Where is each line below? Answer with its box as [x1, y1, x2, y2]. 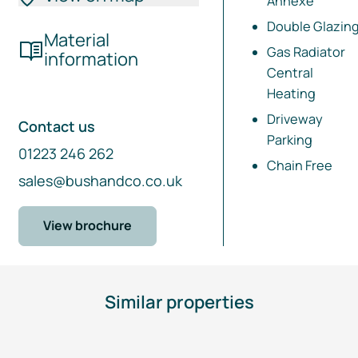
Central [266, 63, 313, 82]
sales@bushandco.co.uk [18, 170, 182, 190]
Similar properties [104, 290, 254, 315]
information [43, 46, 138, 71]
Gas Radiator [266, 42, 345, 61]
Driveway [266, 109, 323, 128]
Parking [266, 130, 312, 149]
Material [43, 27, 109, 52]
